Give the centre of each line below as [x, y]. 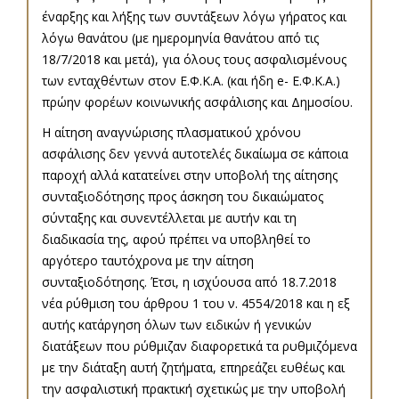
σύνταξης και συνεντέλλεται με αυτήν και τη [169, 218]
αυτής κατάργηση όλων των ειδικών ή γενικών [177, 325]
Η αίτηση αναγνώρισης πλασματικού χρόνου [171, 133]
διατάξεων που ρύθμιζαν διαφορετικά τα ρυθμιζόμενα [199, 346]
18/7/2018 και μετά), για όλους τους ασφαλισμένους [194, 60]
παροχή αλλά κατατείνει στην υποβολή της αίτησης [190, 175]
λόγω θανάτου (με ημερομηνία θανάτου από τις [180, 38]
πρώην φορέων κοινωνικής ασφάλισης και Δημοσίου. [197, 102]
